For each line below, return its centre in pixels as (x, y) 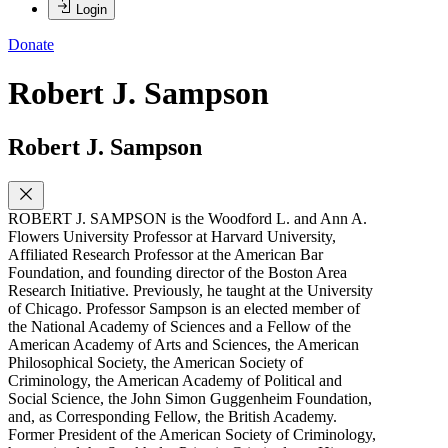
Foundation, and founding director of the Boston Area (177, 272)
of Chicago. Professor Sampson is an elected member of (184, 308)
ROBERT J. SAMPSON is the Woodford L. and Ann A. (187, 218)
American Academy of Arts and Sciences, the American (183, 344)
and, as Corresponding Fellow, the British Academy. (172, 416)
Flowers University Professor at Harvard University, (172, 236)
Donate (31, 44)
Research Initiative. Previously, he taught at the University (190, 290)
